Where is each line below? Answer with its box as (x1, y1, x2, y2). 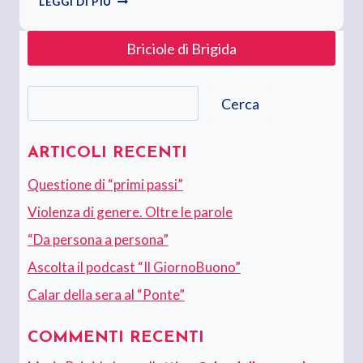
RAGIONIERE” (111, 24, 190, 38)
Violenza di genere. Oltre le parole (27, 203, 233, 221)
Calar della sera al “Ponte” (27, 285, 185, 303)
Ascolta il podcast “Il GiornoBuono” (27, 258, 241, 275)
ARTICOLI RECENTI (27, 145, 187, 162)
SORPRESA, (111, 7, 178, 21)
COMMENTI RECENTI (27, 330, 204, 346)
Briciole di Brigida (126, 39, 237, 58)
